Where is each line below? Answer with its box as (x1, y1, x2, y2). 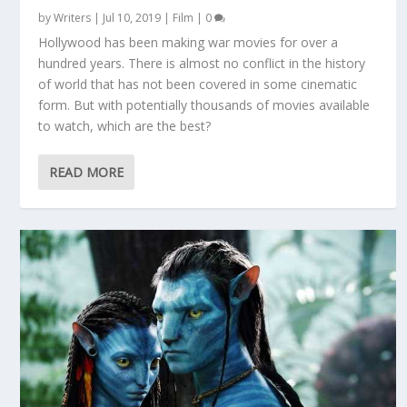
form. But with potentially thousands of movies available (38, 95, 371, 114)
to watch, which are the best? (38, 116, 212, 134)
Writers (54, 9, 92, 25)
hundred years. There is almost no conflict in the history (38, 54, 366, 72)
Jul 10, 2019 (103, 9, 162, 25)
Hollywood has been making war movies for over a (38, 33, 339, 51)
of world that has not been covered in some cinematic (38, 74, 358, 93)
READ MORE (49, 163, 124, 181)
